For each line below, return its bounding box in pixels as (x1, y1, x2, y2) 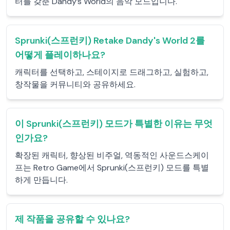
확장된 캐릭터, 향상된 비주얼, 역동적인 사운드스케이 (15, 150, 209, 161)
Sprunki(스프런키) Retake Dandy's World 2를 (15, 34, 205, 47)
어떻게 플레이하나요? (15, 49, 105, 61)
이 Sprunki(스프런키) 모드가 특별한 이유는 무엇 (15, 118, 213, 130)
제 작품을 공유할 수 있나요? (15, 213, 130, 225)
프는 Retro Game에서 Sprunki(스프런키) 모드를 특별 (15, 162, 209, 173)
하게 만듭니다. (15, 175, 68, 185)
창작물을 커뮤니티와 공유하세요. (15, 79, 136, 90)
